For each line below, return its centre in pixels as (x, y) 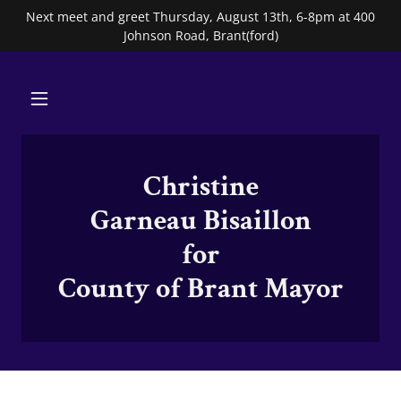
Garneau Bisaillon (200, 221)
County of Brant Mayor (200, 289)
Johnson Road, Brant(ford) (200, 35)
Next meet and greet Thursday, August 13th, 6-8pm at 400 (200, 17)
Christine (200, 187)
